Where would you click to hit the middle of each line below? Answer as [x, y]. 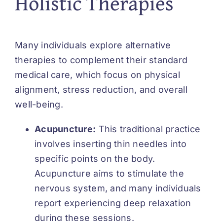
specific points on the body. [95, 159]
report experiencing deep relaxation [113, 203]
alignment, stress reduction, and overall [101, 90]
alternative [148, 45]
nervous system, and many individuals [118, 188]
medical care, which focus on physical [97, 75]
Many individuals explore [70, 45]
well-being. [39, 105]
